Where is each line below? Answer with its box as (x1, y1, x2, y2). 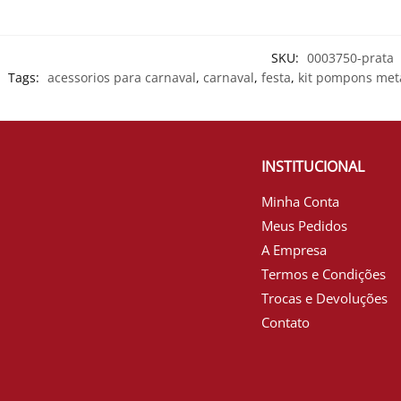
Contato (260, 312, 310, 331)
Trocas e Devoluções (260, 288, 388, 307)
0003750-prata (307, 48, 394, 66)
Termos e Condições (260, 264, 386, 283)
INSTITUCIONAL (260, 156, 364, 176)
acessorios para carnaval (47, 68, 196, 86)
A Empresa (260, 240, 327, 259)
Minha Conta (260, 192, 339, 210)
